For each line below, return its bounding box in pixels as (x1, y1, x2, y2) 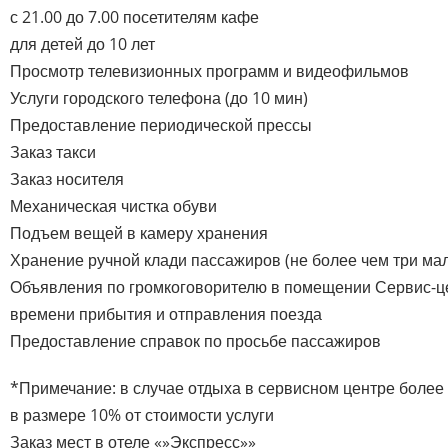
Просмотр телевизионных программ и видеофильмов (10, 59, 409, 82)
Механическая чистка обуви (10, 194, 217, 217)
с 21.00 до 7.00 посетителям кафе (10, 5, 259, 28)
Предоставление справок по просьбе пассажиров (10, 329, 381, 352)
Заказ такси (10, 140, 96, 163)
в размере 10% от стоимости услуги (10, 403, 274, 426)
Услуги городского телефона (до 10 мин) (10, 86, 308, 109)
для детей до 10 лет (10, 32, 155, 55)
